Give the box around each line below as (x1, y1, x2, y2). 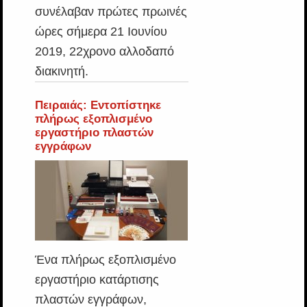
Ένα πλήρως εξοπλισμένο (34, 253, 176, 267)
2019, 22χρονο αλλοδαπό (34, 45, 174, 58)
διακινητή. (34, 64, 88, 78)
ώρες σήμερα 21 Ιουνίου (34, 25, 167, 38)
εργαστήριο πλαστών (34, 126, 153, 139)
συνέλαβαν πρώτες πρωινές (34, 5, 187, 19)
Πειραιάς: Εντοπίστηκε (34, 99, 161, 112)
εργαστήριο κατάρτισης (34, 273, 159, 286)
